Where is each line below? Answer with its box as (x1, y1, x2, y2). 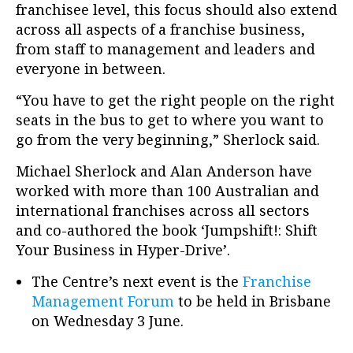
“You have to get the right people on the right (16, 91, 335, 110)
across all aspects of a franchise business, (16, 20, 305, 39)
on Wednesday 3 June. (32, 311, 184, 331)
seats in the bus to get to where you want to (16, 110, 324, 130)
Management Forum (32, 292, 174, 311)
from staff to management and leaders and (16, 39, 315, 59)
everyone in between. (16, 59, 165, 79)
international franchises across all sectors (16, 201, 310, 221)
